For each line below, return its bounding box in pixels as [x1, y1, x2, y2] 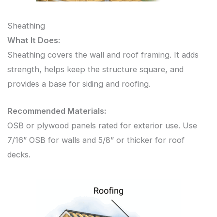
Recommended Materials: [7, 106, 106, 116]
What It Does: [7, 35, 60, 46]
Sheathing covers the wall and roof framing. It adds [7, 50, 199, 60]
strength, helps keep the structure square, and [7, 64, 184, 75]
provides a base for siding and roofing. [7, 79, 151, 89]
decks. [7, 150, 31, 160]
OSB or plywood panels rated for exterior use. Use [7, 121, 197, 131]
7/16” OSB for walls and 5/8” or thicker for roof [7, 135, 185, 145]
